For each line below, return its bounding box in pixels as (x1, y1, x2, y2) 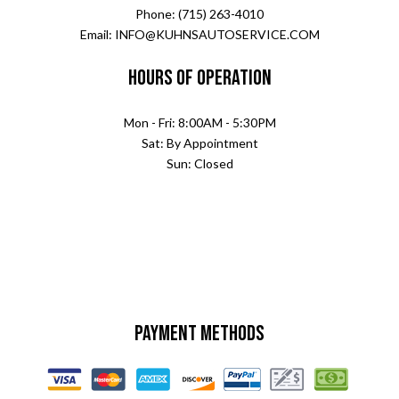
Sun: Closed (166, 156, 233, 172)
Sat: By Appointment (141, 135, 258, 151)
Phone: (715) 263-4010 (135, 6, 264, 22)
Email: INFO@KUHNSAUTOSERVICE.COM (79, 27, 320, 43)
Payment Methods (134, 321, 265, 347)
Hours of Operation (127, 65, 272, 92)
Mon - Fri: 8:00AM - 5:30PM (123, 115, 276, 131)
